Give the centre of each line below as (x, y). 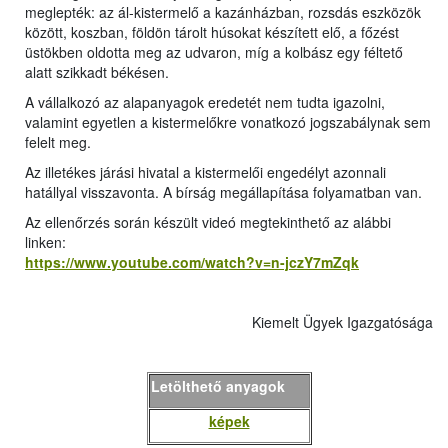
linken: (45, 242)
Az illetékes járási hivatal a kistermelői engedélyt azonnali (205, 172)
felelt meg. (58, 142)
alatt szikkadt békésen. (97, 72)
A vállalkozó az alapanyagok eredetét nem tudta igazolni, (205, 102)
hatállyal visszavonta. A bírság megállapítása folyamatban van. (223, 192)
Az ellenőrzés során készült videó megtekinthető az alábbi (208, 222)
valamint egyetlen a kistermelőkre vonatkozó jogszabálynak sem (228, 122)
